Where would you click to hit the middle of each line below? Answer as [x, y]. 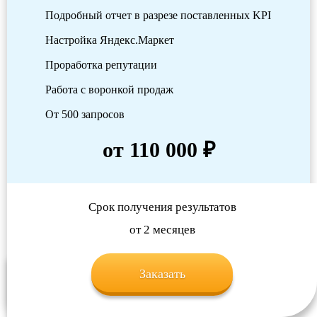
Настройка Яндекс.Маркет [110, 40]
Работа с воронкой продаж [109, 90]
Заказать [162, 274]
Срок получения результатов [162, 207]
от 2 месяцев [162, 230]
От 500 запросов [85, 115]
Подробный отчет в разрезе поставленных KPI [158, 16]
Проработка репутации [101, 65]
